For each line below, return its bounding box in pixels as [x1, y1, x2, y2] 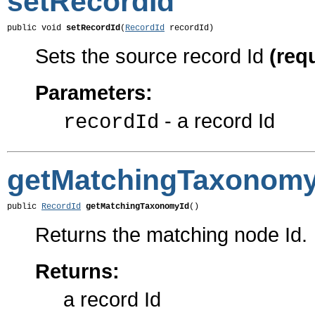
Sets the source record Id [35, 44, 269, 68]
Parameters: [35, 81, 153, 105]
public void [7, 23, 66, 34]
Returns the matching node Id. [35, 223, 307, 247]
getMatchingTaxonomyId [86, 202, 189, 212]
